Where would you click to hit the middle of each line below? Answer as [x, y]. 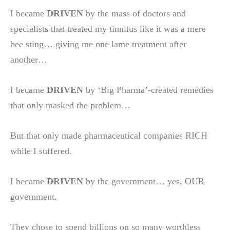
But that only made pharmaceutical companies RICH [109, 135]
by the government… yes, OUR [144, 181]
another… [29, 59]
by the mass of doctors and [135, 13]
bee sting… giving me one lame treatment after [98, 44]
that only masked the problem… [70, 105]
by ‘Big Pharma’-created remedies [148, 90]
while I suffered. [41, 151]
